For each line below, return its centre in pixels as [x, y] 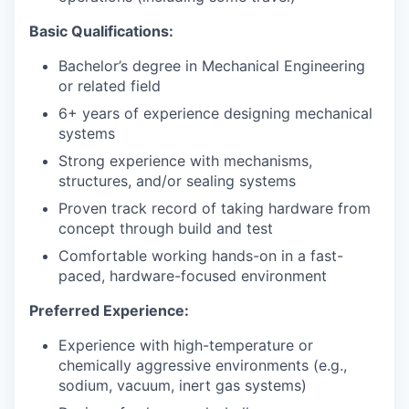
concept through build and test [166, 228]
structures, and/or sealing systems [177, 181]
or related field [110, 86]
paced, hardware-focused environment [193, 276]
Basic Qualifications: [101, 31]
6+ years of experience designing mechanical [215, 113]
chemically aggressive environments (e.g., [203, 365]
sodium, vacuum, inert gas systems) [183, 385]
